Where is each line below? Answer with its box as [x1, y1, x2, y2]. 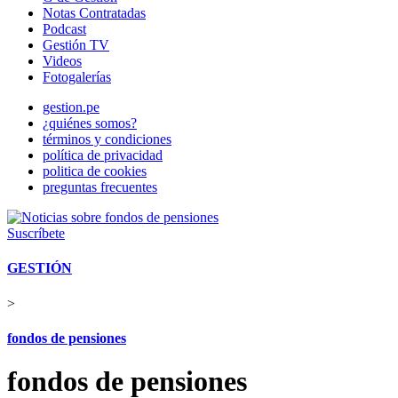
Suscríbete [7, 226, 65, 241]
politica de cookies [43, 163, 147, 179]
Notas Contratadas [43, 5, 146, 20]
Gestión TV [43, 37, 109, 52]
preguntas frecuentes [43, 179, 157, 195]
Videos [43, 53, 82, 68]
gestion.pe [43, 99, 99, 115]
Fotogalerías [43, 69, 111, 84]
